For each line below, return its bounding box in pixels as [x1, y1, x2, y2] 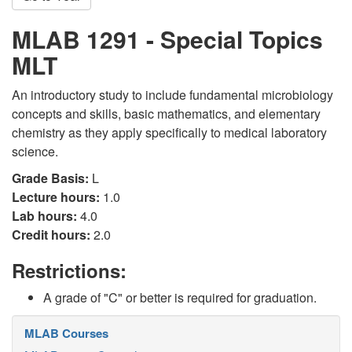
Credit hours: [12, 225, 90, 244]
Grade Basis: [12, 169, 89, 187]
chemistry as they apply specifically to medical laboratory [12, 123, 327, 141]
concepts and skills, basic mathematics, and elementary [12, 104, 321, 123]
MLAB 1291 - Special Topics [12, 22, 323, 56]
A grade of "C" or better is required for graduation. [43, 288, 317, 306]
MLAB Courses [24, 324, 108, 342]
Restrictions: [12, 257, 126, 284]
